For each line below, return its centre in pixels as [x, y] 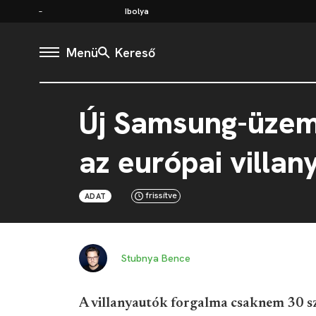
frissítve [162, 195]
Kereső [135, 52]
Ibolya [137, 11]
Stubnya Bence [156, 258]
